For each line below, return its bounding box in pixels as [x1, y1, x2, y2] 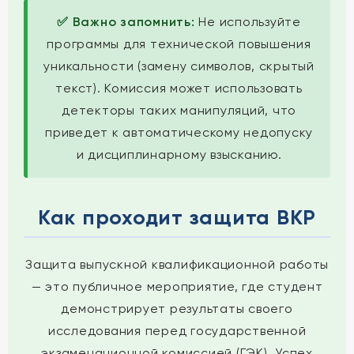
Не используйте [194, 14, 301, 29]
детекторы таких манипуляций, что [62, 103, 296, 118]
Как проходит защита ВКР [37, 205, 317, 230]
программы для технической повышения [47, 36, 311, 51]
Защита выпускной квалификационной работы [25, 257, 329, 272]
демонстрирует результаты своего [61, 301, 293, 316]
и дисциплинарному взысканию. [76, 147, 282, 162]
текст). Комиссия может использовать [55, 81, 303, 96]
